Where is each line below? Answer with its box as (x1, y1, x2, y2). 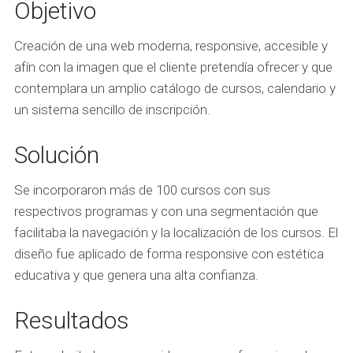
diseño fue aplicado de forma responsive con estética (13, 245, 324, 262)
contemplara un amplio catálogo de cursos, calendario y (13, 80, 336, 96)
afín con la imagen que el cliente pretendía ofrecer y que (13, 58, 333, 75)
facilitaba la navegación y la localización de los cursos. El (13, 224, 338, 240)
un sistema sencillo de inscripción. (13, 101, 210, 117)
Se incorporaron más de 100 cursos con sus (13, 181, 270, 198)
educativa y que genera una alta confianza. (13, 266, 258, 283)
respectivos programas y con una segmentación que (13, 203, 318, 219)
